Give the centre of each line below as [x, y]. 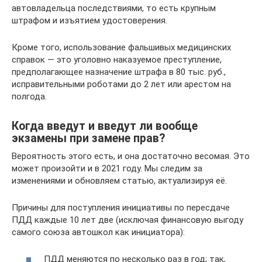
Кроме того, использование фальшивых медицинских [121, 47]
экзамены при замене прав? [88, 138]
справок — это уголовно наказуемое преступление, [117, 59]
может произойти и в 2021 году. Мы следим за [107, 168]
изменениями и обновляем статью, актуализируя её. [119, 180]
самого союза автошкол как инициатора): [98, 232]
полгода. [29, 96]
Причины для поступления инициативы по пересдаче [121, 207]
